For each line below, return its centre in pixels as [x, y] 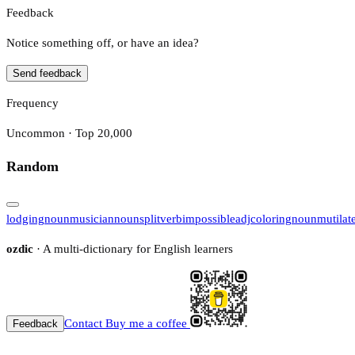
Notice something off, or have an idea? [103, 42]
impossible [209, 218]
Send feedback [47, 73]
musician [92, 218]
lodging [25, 218]
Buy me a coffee [146, 323]
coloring [271, 218]
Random [32, 167]
